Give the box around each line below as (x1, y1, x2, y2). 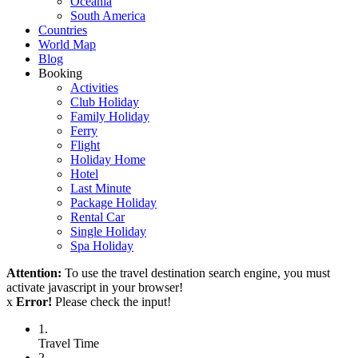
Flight (70, 138, 100, 152)
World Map (38, 38, 96, 51)
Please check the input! (52, 295, 171, 308)
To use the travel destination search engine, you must (62, 266, 330, 280)
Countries (38, 23, 87, 37)
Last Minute (70, 181, 131, 195)
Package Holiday (70, 196, 157, 209)
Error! (16, 295, 52, 308)
